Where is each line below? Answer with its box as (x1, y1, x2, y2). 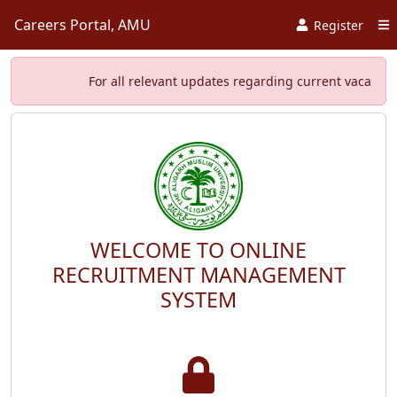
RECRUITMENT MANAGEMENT (51, 261, 346, 289)
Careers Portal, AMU (14, 15, 151, 35)
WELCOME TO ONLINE (90, 236, 307, 264)
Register (309, 16, 363, 34)
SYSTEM (160, 285, 237, 314)
